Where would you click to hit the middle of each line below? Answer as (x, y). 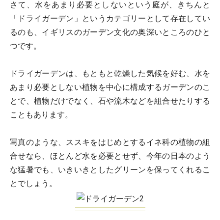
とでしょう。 (33, 183)
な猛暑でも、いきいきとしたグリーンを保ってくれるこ (110, 170)
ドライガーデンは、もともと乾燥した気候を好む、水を (110, 73)
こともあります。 (41, 115)
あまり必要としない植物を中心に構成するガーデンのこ (110, 87)
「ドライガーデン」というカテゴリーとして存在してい (110, 18)
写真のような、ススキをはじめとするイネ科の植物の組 (110, 142)
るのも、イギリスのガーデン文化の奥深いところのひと (110, 32)
